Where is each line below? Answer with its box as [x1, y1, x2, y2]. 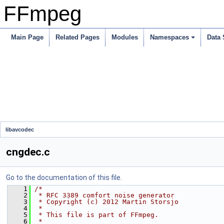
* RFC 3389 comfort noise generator [34, 191, 174, 199]
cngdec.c [6, 146, 50, 158]
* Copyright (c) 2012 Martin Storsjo [34, 198, 178, 205]
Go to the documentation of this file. [6, 173, 122, 181]
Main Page [11, 33, 43, 41]
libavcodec [5, 126, 34, 132]
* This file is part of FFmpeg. [34, 211, 158, 218]
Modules [111, 33, 138, 41]
